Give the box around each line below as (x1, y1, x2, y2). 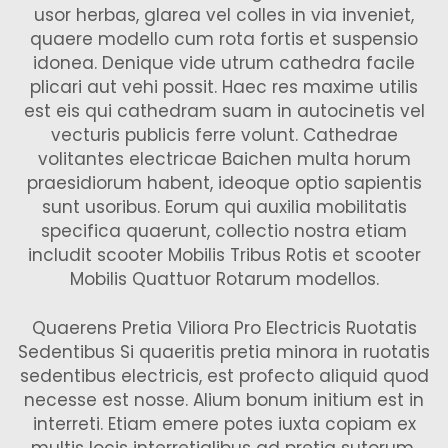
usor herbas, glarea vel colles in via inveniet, (34, 3, 414, 27)
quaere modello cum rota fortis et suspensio (30, 27, 418, 51)
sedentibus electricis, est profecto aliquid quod (19, 364, 429, 388)
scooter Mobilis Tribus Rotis (96, 243, 332, 267)
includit (27, 243, 97, 267)
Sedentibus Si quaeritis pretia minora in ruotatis (18, 340, 430, 364)
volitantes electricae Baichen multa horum (37, 147, 411, 171)
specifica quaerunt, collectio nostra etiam (41, 219, 407, 243)
